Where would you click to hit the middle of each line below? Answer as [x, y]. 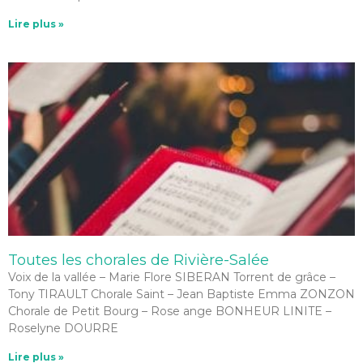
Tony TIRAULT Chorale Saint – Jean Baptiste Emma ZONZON [181, 294]
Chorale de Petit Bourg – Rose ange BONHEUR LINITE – [170, 311]
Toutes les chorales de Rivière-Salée [139, 260]
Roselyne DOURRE [63, 328]
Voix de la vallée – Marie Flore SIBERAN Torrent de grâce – [172, 277]
